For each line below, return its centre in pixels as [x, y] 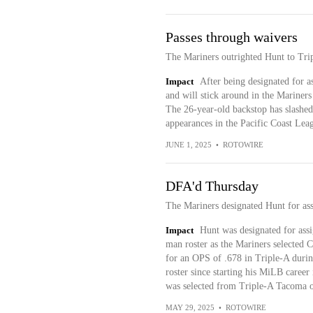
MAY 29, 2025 [190, 307]
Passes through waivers [231, 37]
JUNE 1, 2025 [188, 145]
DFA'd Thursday [212, 186]
